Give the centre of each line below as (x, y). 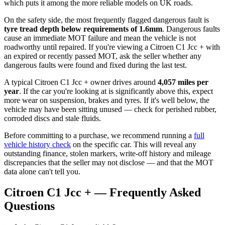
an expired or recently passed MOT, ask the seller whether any (103, 56)
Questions (29, 206)
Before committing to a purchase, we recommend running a (99, 135)
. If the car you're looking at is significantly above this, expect (116, 91)
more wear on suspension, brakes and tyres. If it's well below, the (107, 100)
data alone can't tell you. (42, 171)
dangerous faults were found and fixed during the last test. (95, 65)
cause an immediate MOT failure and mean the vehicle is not (100, 38)
